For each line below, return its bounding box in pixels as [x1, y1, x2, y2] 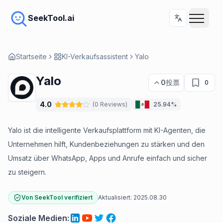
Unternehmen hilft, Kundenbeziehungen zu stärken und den [8, 140, 205, 148]
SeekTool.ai [28, 13, 74, 23]
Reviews [100, 101, 125, 108]
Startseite [16, 52, 47, 61]
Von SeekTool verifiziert [21, 194, 93, 201]
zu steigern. [8, 168, 46, 176]
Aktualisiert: [98, 194, 132, 201]
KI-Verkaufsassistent [62, 52, 128, 61]
